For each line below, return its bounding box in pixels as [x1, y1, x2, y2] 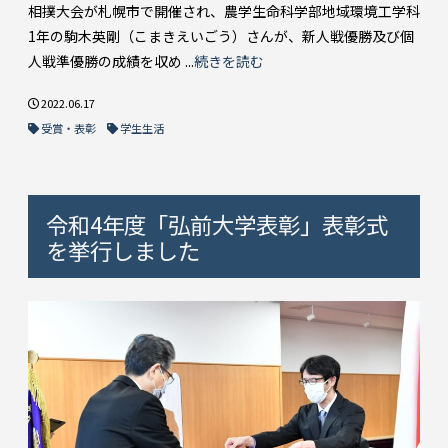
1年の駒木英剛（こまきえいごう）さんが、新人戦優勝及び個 [28, 25, 414, 46]
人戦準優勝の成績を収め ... [28, 50, 194, 71]
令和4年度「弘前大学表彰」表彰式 [45, 207, 388, 240]
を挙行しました [45, 233, 200, 266]
